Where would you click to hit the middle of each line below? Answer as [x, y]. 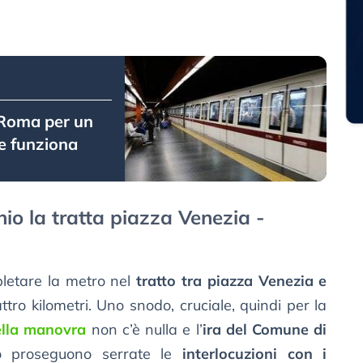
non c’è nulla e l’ [144, 330]
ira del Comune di [265, 330]
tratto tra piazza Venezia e [232, 281]
